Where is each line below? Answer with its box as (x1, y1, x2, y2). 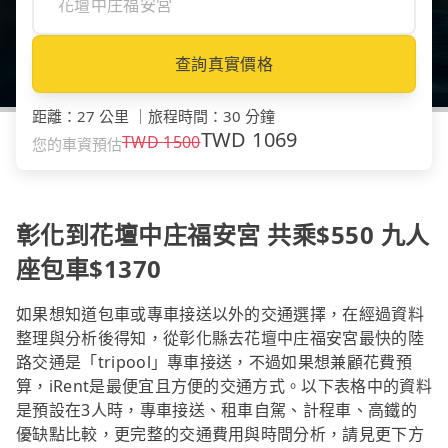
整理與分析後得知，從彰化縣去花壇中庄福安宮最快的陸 (16, 326, 425, 349)
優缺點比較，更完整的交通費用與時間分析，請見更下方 (16, 422, 425, 445)
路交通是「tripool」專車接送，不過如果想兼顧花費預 (16, 350, 412, 373)
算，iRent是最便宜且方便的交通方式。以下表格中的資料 (16, 374, 432, 397)
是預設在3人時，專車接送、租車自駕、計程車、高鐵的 (16, 398, 418, 421)
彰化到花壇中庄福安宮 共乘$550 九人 (16, 217, 430, 251)
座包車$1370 (16, 251, 162, 285)
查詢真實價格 (175, 52, 273, 75)
